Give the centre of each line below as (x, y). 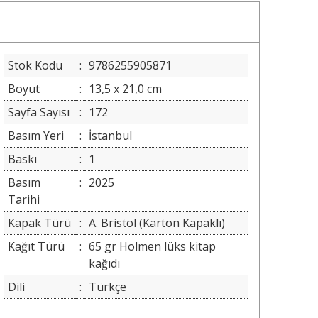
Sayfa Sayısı (38, 113)
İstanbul (110, 136)
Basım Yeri (35, 136)
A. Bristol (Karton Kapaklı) (157, 223)
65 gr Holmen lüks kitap (152, 247)
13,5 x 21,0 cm (125, 89)
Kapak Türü (39, 223)
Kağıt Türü (36, 247)
